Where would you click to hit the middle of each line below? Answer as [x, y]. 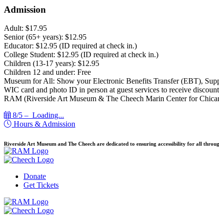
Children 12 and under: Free [47, 72]
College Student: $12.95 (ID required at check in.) [81, 55]
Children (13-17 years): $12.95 [52, 64]
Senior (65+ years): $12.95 [45, 37]
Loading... [48, 115]
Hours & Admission [44, 124]
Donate [35, 176]
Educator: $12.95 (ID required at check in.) [70, 46]
